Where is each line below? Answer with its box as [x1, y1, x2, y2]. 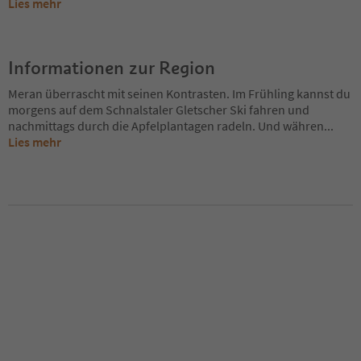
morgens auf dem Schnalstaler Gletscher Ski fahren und [8, 101, 309, 118]
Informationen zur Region [8, 56, 215, 79]
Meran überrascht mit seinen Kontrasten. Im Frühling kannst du [8, 85, 351, 102]
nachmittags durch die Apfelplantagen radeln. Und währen [8, 117, 324, 134]
